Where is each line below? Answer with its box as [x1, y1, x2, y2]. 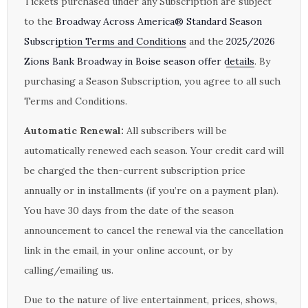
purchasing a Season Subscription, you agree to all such [24, 74, 280, 87]
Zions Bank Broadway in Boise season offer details [24, 54, 254, 67]
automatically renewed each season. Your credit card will [24, 144, 284, 157]
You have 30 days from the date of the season [24, 203, 234, 217]
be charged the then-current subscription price [24, 164, 245, 177]
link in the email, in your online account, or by [24, 243, 232, 256]
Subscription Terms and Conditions [24, 34, 186, 47]
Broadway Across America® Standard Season [56, 14, 262, 27]
